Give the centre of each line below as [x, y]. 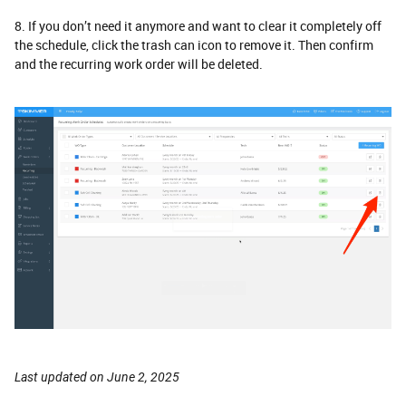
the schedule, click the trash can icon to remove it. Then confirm [194, 45]
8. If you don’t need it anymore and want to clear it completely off [198, 26]
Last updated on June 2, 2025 [97, 377]
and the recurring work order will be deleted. [139, 64]
